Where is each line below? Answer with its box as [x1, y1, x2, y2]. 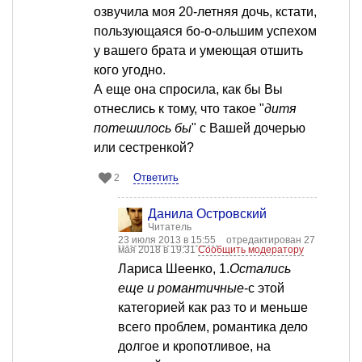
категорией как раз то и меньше [118, 301, 308, 315]
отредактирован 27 [226, 234, 315, 246]
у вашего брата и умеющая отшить [94, 44, 303, 58]
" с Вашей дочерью [192, 121, 305, 136]
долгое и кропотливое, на [118, 339, 271, 354]
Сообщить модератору [198, 244, 304, 256]
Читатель [148, 221, 192, 234]
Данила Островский [148, 207, 267, 221]
